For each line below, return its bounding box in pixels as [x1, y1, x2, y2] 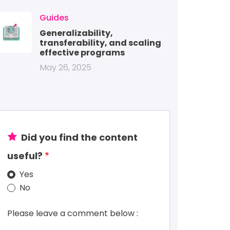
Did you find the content [21, 131, 138, 144]
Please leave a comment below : [7, 207, 138, 219]
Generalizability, [39, 27, 113, 39]
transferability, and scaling [39, 37, 161, 49]
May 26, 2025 [39, 62, 91, 73]
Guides [39, 12, 69, 24]
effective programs [39, 47, 125, 59]
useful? [7, 149, 43, 162]
